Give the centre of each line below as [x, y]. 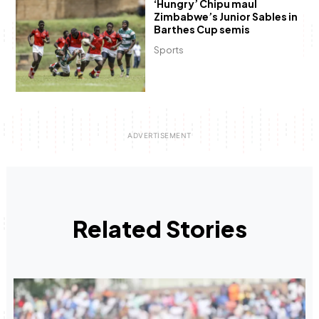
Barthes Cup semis [202, 29]
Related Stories [159, 228]
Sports [168, 50]
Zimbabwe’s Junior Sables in [225, 16]
